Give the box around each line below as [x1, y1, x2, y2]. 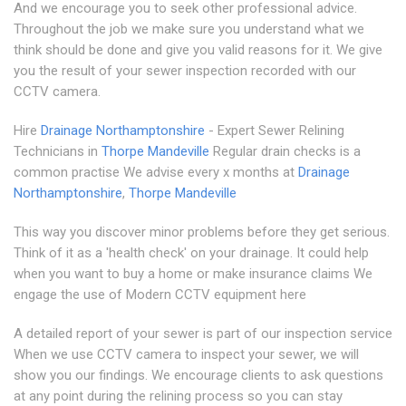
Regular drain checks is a [209, 143, 361, 160]
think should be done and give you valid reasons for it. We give [14, 42, 382, 59]
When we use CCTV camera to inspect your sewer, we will [14, 346, 359, 363]
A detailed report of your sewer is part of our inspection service [14, 325, 392, 343]
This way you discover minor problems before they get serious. [14, 224, 390, 241]
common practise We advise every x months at [14, 164, 298, 181]
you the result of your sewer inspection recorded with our [14, 63, 356, 80]
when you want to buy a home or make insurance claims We [14, 266, 372, 283]
